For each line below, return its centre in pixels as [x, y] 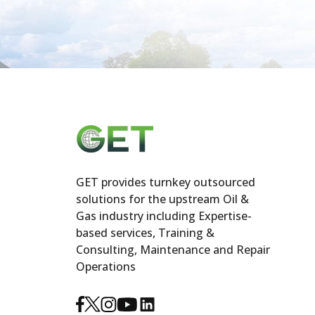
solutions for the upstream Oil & [162, 199]
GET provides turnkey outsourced [165, 182]
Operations [105, 267]
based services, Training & [145, 233]
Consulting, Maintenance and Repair [173, 250]
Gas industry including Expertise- [163, 216]
